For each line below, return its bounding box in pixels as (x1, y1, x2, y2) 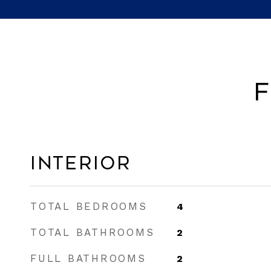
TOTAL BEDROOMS (30, 200, 148, 212)
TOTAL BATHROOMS (30, 226, 155, 238)
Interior (30, 153, 131, 174)
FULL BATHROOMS (30, 252, 146, 264)
